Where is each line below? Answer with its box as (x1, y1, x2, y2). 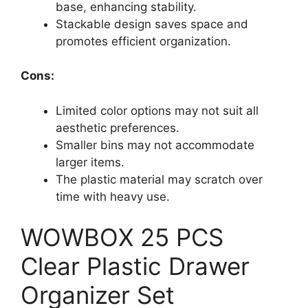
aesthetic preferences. (56, 120, 179, 135)
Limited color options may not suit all (56, 103, 258, 118)
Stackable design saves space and (56, 16, 248, 31)
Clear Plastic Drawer (21, 252, 250, 280)
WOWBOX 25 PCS (21, 223, 223, 252)
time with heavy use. (56, 189, 170, 203)
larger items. (56, 155, 124, 169)
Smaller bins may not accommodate (56, 137, 254, 152)
